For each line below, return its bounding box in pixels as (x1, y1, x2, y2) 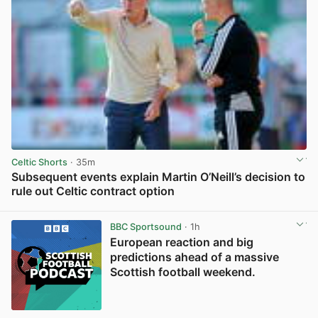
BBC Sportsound (109, 221, 182, 232)
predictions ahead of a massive (109, 249, 279, 264)
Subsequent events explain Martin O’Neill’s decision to (11, 170, 305, 185)
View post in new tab (214, 201, 305, 212)
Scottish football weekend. (109, 264, 256, 279)
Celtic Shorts (11, 156, 67, 168)
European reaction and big (109, 234, 253, 249)
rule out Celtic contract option (11, 184, 175, 199)
